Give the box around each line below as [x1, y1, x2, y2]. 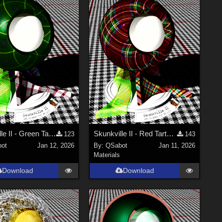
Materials [94, 151, 120, 159]
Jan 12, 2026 [37, 142, 75, 150]
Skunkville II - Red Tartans [166, 129, 174, 138]
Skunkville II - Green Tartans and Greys [48, 129, 56, 138]
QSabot [106, 142, 128, 150]
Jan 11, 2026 [158, 142, 195, 150]
